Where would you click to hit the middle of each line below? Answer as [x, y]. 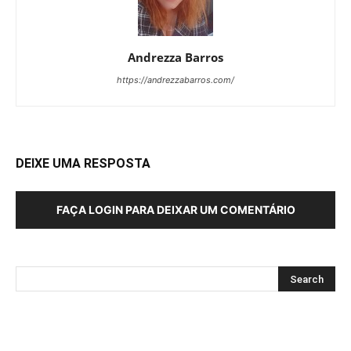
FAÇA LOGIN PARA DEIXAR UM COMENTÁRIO [175, 209]
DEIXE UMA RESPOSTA [83, 163]
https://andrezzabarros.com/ [175, 80]
